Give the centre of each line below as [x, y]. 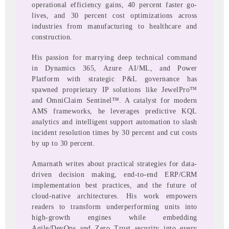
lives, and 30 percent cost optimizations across [114, 16]
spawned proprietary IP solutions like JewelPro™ [114, 89]
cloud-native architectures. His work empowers [114, 196]
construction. [52, 37]
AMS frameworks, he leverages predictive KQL [114, 111]
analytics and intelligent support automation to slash [114, 122]
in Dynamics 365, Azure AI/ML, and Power [114, 68]
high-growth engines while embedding [114, 217]
